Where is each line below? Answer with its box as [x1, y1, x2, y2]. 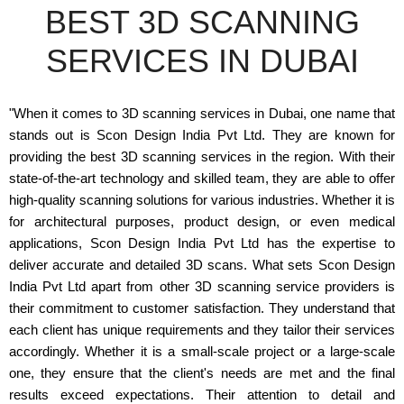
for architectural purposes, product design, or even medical [9, 214, 395, 229]
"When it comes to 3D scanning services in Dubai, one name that [9, 106, 395, 121]
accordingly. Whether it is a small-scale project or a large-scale [9, 344, 395, 359]
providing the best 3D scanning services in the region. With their [9, 149, 395, 164]
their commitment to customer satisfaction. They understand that [9, 300, 395, 316]
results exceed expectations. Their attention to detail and [9, 387, 395, 402]
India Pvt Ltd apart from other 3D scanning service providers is [9, 279, 395, 294]
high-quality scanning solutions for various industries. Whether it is [9, 192, 395, 207]
